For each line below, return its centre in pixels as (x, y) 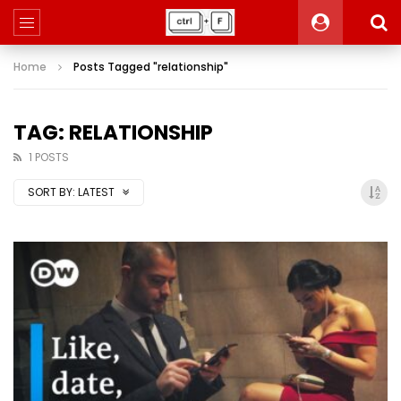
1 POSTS (49, 157)
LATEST (98, 192)
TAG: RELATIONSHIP (113, 132)
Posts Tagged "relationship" (151, 67)
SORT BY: (51, 192)
